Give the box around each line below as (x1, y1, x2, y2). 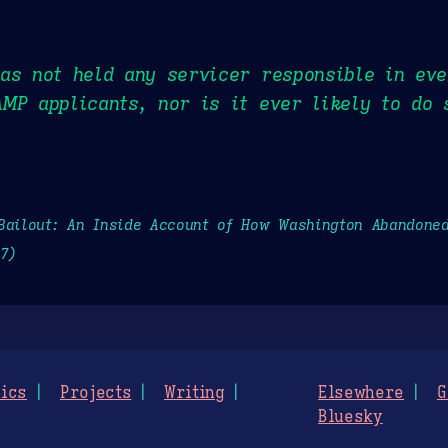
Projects (59, 383, 132, 404)
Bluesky (318, 407, 383, 428)
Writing (164, 383, 225, 404)
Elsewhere (318, 383, 405, 404)
